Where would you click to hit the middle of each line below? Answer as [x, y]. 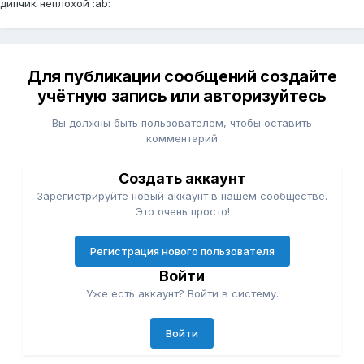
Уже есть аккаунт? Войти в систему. [182, 293]
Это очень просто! [182, 211]
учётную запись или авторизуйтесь [182, 95]
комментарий [182, 138]
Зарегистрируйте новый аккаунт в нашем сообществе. [182, 195]
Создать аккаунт [182, 178]
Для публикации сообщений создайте [182, 76]
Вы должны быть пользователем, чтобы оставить [182, 122]
